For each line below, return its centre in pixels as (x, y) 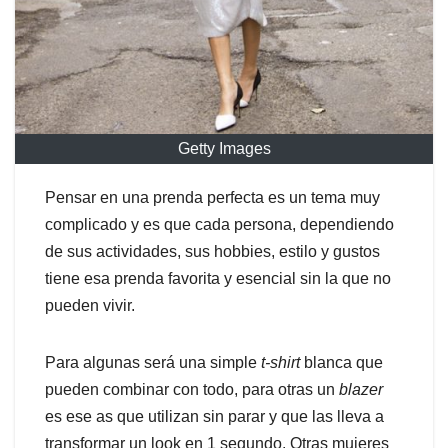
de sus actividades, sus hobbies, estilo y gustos (212, 252)
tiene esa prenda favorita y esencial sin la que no (218, 279)
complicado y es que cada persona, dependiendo (219, 225)
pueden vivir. (90, 306)
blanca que (341, 363)
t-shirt (280, 363)
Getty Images (224, 149)
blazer (361, 390)
